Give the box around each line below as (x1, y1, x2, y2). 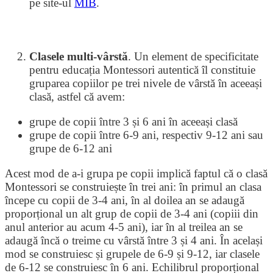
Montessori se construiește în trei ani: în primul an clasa (5, 180, 261, 193)
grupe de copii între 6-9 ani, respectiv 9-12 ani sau (29, 129, 263, 141)
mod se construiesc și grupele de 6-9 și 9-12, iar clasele (5, 247, 260, 260)
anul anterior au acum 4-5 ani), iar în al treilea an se (5, 221, 243, 233)
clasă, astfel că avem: (29, 90, 125, 103)
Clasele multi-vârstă (29, 50, 128, 63)
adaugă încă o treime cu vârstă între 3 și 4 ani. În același (5, 234, 263, 247)
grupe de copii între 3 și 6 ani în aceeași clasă (29, 115, 238, 128)
